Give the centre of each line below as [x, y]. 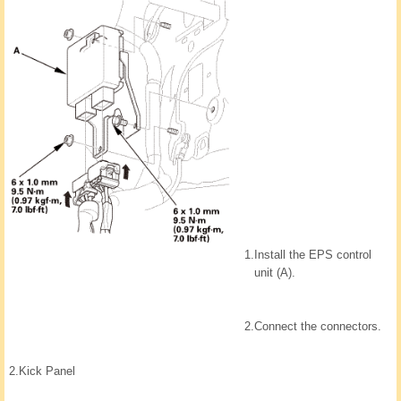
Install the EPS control [313, 255]
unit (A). [275, 273]
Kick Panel [47, 371]
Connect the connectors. [318, 327]
